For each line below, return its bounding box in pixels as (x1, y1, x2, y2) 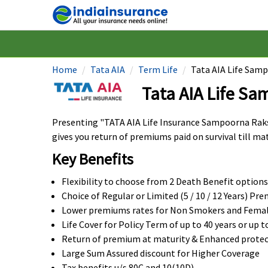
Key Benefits (52, 149, 133, 169)
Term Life (138, 63, 178, 75)
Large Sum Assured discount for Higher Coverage (62, 247, 260, 259)
